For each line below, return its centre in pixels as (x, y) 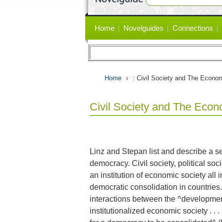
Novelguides (143, 28)
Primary (101, 22)
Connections (193, 28)
